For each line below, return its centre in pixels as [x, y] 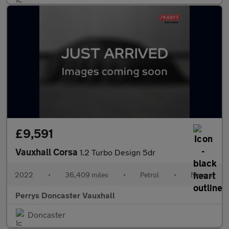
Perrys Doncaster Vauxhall [65, 195]
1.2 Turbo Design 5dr [118, 152]
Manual [202, 175]
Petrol [150, 175]
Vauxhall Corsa [48, 152]
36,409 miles [87, 175]
